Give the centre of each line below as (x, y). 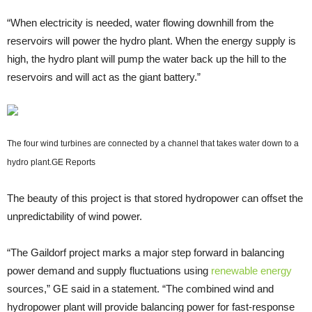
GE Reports (73, 162)
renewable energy (251, 270)
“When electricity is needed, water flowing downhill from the (140, 22)
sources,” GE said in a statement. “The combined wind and (140, 288)
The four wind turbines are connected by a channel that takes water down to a (153, 143)
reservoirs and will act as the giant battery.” (104, 77)
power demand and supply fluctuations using (109, 270)
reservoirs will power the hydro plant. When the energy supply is (151, 40)
